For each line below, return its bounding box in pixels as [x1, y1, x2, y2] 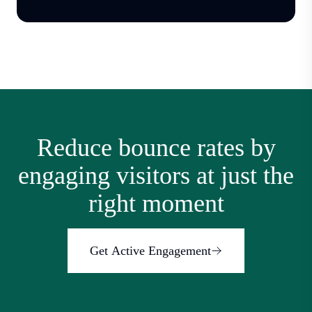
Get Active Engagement [90, 243, 211, 258]
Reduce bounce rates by [36, 133, 276, 162]
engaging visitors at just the [18, 161, 294, 189]
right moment [88, 189, 224, 217]
